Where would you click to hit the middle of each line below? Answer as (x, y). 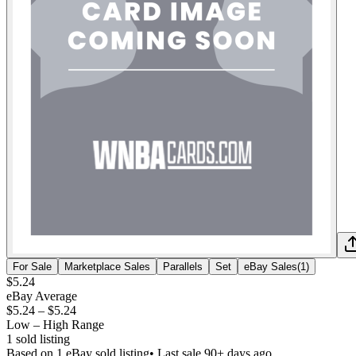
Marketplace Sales (107, 266)
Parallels (183, 266)
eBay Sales (271, 266)
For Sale (32, 266)
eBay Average (42, 296)
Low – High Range (55, 324)
